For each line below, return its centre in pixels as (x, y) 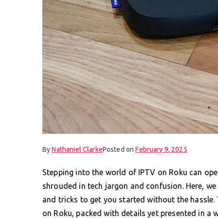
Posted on (119, 149)
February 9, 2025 (161, 149)
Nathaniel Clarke (77, 149)
